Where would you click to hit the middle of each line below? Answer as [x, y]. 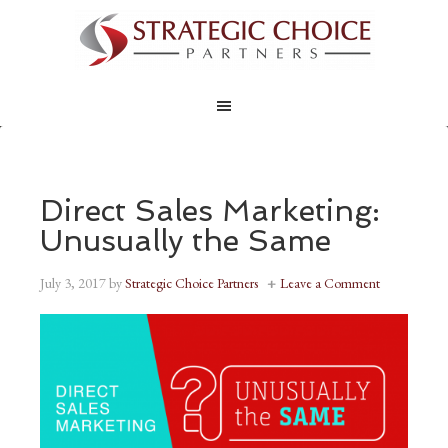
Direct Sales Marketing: [210, 210]
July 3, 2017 [73, 283]
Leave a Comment [330, 283]
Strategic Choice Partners [191, 283]
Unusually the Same [185, 240]
